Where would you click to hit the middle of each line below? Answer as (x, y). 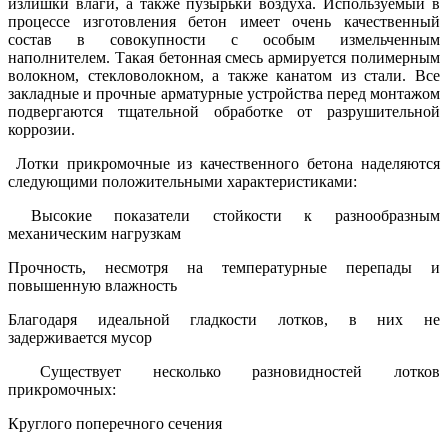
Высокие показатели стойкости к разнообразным (224, 216)
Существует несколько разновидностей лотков (224, 372)
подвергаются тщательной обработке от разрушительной (224, 112)
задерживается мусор (80, 338)
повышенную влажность (92, 286)
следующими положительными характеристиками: (182, 182)
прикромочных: (62, 390)
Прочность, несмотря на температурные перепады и (224, 268)
